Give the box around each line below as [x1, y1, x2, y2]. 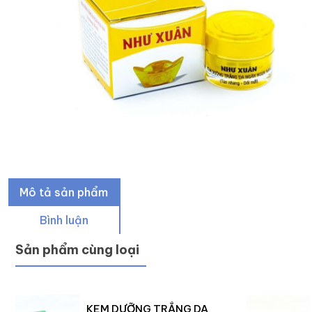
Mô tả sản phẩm [19, 185, 108, 199]
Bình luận [39, 213, 88, 227]
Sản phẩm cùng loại [15, 242, 139, 258]
